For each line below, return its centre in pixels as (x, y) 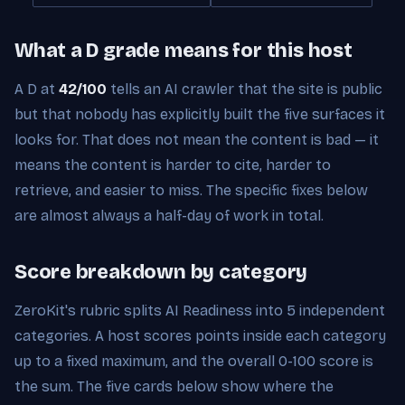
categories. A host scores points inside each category (200, 335)
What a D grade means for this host (184, 50)
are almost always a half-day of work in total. (169, 215)
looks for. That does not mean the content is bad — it (197, 139)
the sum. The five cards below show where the (174, 386)
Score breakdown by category (161, 272)
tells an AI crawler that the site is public (245, 89)
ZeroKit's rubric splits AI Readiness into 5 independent (200, 310)
